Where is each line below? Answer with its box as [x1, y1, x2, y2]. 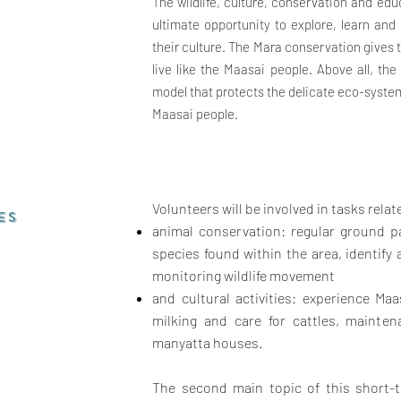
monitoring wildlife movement [152, 267, 335, 284]
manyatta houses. [152, 334, 262, 351]
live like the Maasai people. [152, 61, 317, 77]
